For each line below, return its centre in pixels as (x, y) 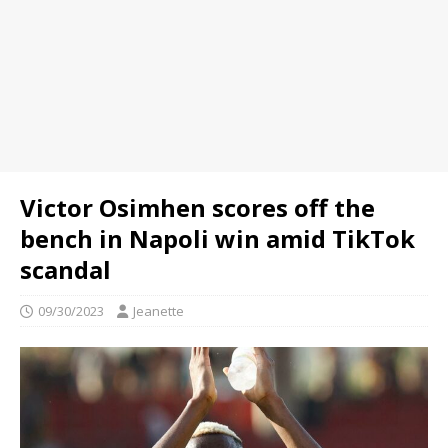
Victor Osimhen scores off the (197, 207)
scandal (65, 269)
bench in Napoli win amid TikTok (217, 238)
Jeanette (158, 311)
